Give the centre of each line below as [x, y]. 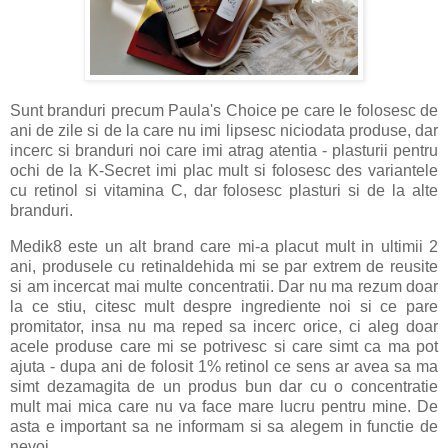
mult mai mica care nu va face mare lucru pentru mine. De [224, 407]
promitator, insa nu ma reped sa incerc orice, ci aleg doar [224, 327]
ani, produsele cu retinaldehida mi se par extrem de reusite [224, 267]
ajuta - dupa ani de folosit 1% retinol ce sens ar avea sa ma [224, 367]
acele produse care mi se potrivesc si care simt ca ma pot [224, 347]
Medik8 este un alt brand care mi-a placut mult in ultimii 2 [224, 247]
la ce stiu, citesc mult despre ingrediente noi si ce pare [224, 307]
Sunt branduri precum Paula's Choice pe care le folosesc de [224, 111]
